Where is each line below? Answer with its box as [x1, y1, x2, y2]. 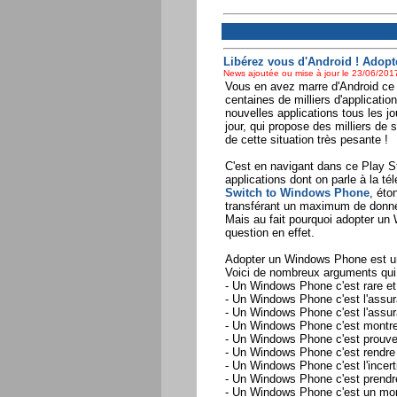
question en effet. [224, 226, 315, 240]
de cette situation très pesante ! [224, 133, 388, 147]
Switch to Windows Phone [224, 186, 370, 200]
